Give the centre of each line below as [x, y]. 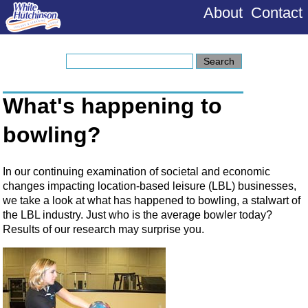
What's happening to [112, 106]
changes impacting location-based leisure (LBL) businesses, [150, 186]
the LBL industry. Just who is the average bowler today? [137, 214]
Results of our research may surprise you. [103, 229]
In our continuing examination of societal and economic [136, 171]
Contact [277, 13]
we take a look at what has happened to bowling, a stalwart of [152, 200]
